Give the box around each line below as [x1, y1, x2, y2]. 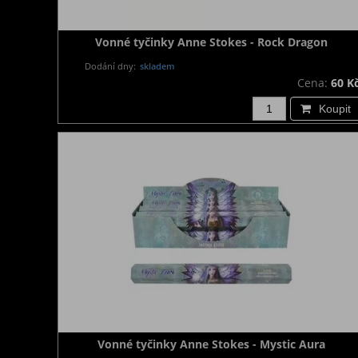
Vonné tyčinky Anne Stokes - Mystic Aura [97, 336, 325, 352]
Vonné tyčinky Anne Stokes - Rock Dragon [94, 34, 328, 50]
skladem [137, 60, 176, 72]
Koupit [319, 102, 351, 115]
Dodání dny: [85, 60, 137, 72]
